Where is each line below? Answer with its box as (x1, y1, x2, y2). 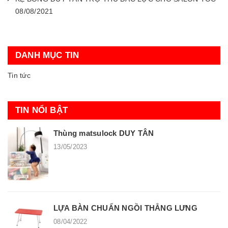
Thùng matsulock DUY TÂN (53, 128, 154, 137)
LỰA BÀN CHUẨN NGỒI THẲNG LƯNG (53, 204, 197, 213)
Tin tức (8, 71, 31, 80)
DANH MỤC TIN (15, 50, 79, 60)
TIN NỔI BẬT (15, 105, 68, 115)
